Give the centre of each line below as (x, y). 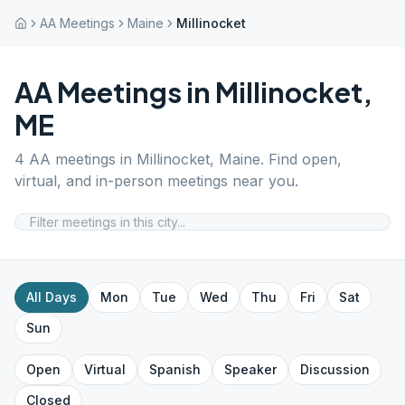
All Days (52, 297)
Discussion (335, 369)
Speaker (250, 369)
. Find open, (301, 159)
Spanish (175, 369)
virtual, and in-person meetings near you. (156, 181)
